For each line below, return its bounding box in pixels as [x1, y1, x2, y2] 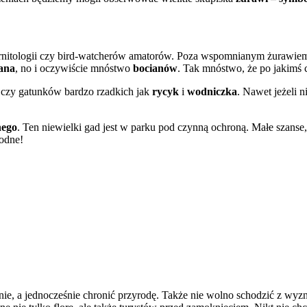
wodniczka [187, 86, 237, 98]
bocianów [133, 62, 177, 75]
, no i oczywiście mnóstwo [15, 62, 133, 75]
